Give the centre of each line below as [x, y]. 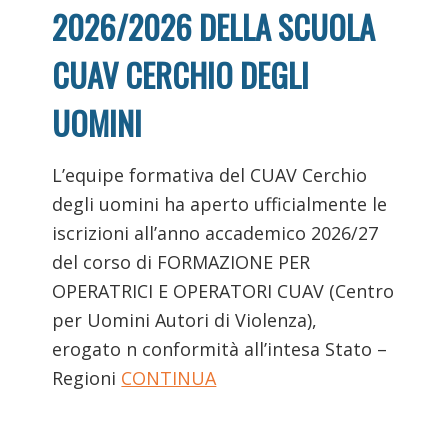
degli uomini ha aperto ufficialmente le [220, 203]
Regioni [87, 377]
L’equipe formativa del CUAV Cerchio [210, 174]
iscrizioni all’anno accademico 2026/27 [215, 232]
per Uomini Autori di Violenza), [185, 319]
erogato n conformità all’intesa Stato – [220, 348]
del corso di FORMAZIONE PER [181, 261]
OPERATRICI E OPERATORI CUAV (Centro [223, 290]
